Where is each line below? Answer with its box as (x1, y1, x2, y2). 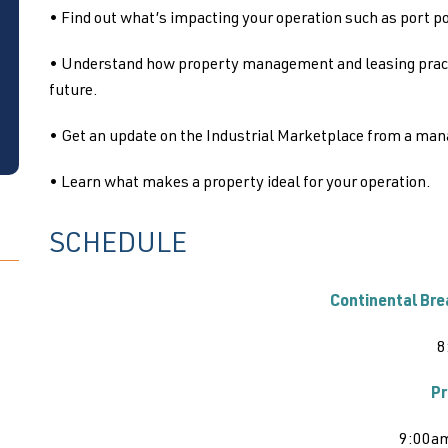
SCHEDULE (48, 232, 187, 260)
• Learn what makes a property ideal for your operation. (48, 176, 431, 192)
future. (48, 84, 98, 100)
